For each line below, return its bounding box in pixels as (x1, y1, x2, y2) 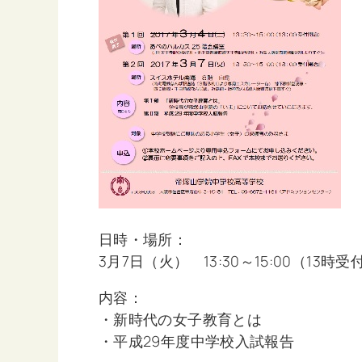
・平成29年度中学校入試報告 (99, 331, 295, 351)
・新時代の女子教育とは (99, 309, 262, 330)
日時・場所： (99, 229, 188, 250)
